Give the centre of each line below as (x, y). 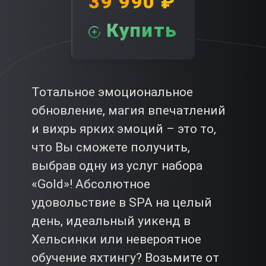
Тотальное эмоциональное (112, 92)
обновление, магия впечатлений (128, 111)
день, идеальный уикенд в (111, 221)
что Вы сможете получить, (110, 148)
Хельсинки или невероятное (116, 240)
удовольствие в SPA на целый (121, 203)
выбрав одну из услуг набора (117, 166)
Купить (142, 31)
